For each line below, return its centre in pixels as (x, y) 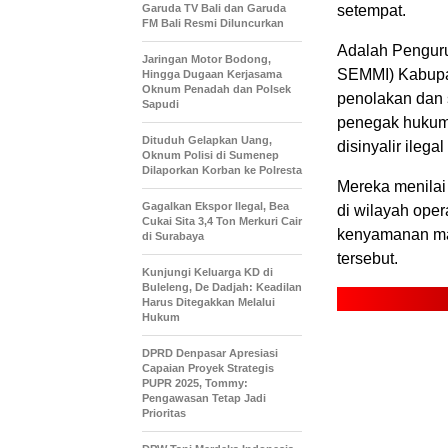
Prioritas (164, 412)
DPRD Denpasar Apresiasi (210, 352)
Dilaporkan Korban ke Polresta (222, 169)
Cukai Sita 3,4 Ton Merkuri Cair (222, 220)
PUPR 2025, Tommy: (195, 382)
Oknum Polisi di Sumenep (210, 154)
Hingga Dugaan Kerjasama (212, 73)
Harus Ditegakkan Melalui (208, 301)
